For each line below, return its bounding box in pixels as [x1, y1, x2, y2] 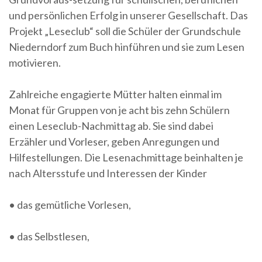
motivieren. [9, 56, 61, 69]
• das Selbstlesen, [9, 229, 89, 243]
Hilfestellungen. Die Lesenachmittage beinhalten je [9, 150, 243, 164]
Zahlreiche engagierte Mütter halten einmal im [9, 87, 222, 101]
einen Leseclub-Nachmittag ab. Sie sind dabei [9, 119, 213, 132]
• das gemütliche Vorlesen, [9, 198, 131, 211]
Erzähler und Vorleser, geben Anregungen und [9, 135, 219, 148]
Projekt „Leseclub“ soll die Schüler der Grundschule [9, 24, 241, 37]
